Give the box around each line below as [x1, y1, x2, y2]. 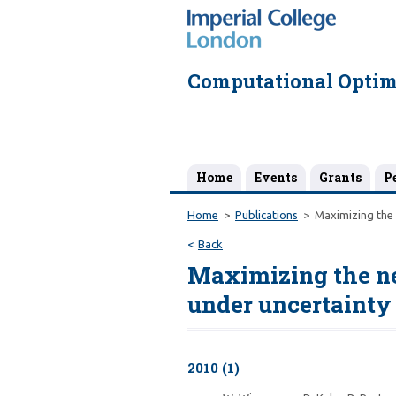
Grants [319, 169, 362, 186]
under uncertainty [187, 289, 392, 319]
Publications [235, 209, 298, 221]
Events [255, 169, 297, 186]
